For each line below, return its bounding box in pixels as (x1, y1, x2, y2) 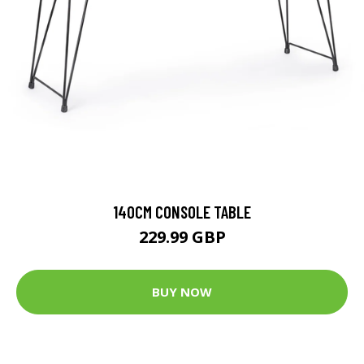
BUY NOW (152, 284, 212, 301)
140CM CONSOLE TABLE (113, 201, 251, 222)
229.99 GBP (138, 225, 226, 248)
